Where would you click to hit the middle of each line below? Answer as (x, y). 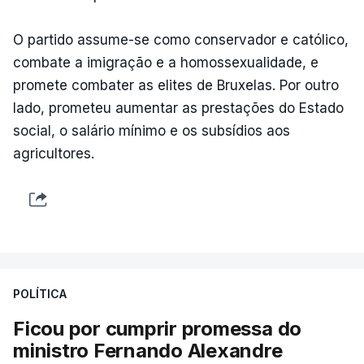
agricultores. (54, 153)
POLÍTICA (40, 293)
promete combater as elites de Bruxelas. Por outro (176, 85)
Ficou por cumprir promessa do (158, 328)
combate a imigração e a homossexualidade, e (166, 62)
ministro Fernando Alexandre (148, 350)
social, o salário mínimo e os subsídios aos (152, 130)
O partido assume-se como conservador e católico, (181, 39)
